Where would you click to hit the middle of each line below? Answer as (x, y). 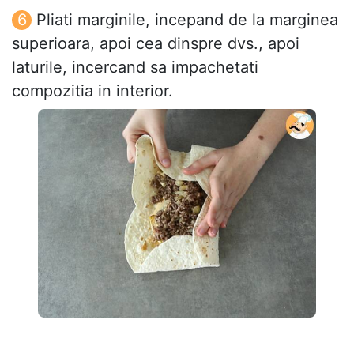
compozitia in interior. (92, 90)
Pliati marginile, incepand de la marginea (187, 19)
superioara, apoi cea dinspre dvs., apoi (156, 43)
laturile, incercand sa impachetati (135, 67)
